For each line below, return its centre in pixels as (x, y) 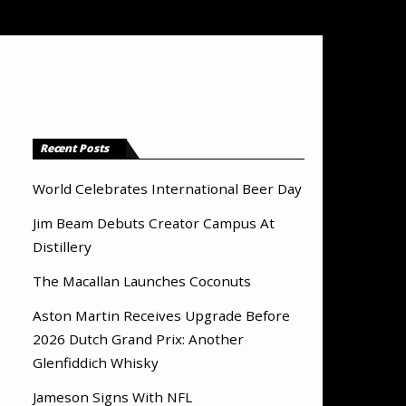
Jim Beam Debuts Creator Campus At (154, 222)
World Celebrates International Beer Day (167, 188)
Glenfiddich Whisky (96, 363)
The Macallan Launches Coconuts (142, 280)
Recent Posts (75, 149)
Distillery (62, 246)
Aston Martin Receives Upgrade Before (161, 316)
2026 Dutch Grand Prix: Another (138, 339)
